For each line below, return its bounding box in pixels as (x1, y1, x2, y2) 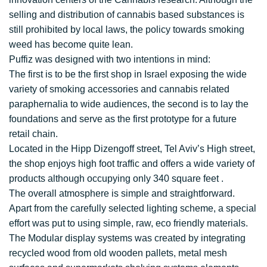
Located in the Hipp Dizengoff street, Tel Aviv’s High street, (9, 144, 255, 154)
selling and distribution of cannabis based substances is (9, 10, 244, 20)
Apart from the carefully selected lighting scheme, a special (9, 203, 256, 213)
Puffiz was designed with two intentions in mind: (9, 54, 210, 64)
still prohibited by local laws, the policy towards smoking (9, 24, 244, 35)
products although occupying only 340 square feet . (9, 173, 223, 184)
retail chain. (9, 129, 58, 139)
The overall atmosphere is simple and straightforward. (9, 188, 235, 198)
